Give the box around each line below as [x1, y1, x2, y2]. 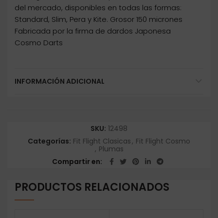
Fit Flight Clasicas [73, 136, 131, 146]
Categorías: [27, 136, 73, 146]
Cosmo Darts [15, 37, 63, 48]
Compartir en [52, 157, 100, 167]
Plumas [98, 144, 124, 154]
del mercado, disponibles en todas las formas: [15, 2, 182, 13]
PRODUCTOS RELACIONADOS [15, 180, 169, 195]
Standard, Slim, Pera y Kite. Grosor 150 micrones [15, 14, 182, 25]
